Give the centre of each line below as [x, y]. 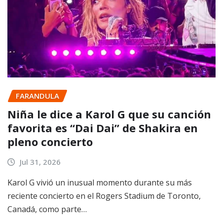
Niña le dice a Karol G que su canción [109, 114]
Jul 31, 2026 [40, 162]
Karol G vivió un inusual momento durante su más [100, 183]
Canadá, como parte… [47, 209]
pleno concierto [50, 141]
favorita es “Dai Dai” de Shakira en [103, 128]
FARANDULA [37, 96]
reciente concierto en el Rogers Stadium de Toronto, [104, 196]
